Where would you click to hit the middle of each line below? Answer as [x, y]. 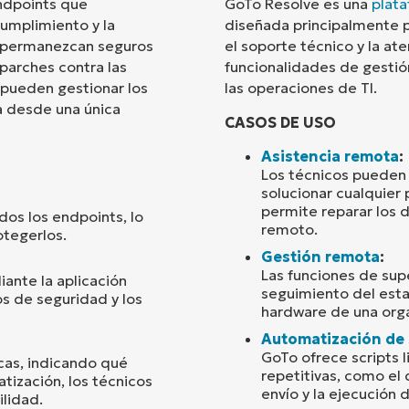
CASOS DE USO [280, 122]
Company [203, 89]
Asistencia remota [330, 156]
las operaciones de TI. [301, 88]
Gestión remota [320, 256]
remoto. [289, 229]
